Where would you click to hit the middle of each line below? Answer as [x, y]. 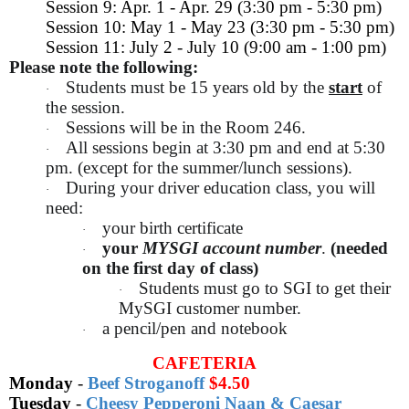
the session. [85, 108]
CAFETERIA [204, 363]
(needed [359, 248]
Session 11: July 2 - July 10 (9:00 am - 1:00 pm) [218, 47]
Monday [41, 383]
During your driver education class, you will [220, 188]
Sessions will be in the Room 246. [186, 128]
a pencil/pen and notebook [195, 329]
